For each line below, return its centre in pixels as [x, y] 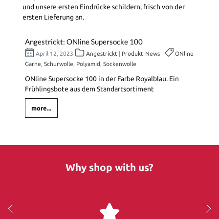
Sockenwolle [120, 64]
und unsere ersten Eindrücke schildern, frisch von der [104, 7]
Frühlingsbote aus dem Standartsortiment [89, 89]
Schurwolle [59, 64]
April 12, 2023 [55, 54]
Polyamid [88, 64]
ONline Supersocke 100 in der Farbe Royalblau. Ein [102, 79]
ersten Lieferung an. [53, 17]
